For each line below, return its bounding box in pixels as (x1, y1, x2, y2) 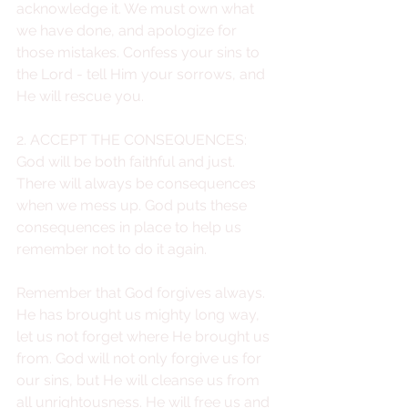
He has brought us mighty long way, (16, 306, 263, 324)
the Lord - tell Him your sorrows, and (16, 66, 269, 84)
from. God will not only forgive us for (16, 350, 265, 368)
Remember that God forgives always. (16, 284, 269, 302)
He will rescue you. (16, 87, 144, 106)
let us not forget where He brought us (16, 328, 273, 346)
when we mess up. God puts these (16, 197, 250, 215)
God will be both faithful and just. (16, 153, 239, 171)
